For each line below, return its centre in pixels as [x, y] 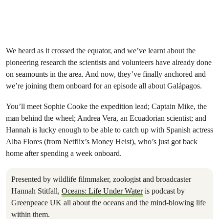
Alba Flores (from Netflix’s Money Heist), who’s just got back [102, 142]
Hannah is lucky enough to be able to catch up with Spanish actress [109, 130]
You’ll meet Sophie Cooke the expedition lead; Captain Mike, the [106, 106]
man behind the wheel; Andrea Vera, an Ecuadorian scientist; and [106, 118]
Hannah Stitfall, [36, 191]
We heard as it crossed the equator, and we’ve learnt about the [101, 51]
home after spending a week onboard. [64, 153]
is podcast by [164, 191]
